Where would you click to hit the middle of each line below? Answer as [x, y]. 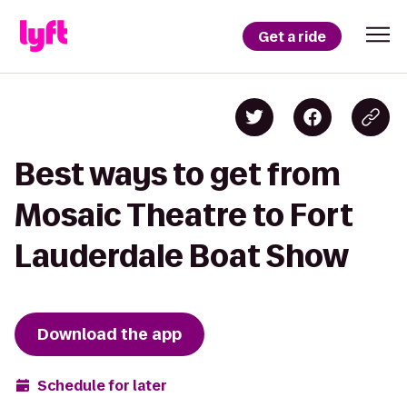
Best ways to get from [178, 174]
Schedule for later [102, 385]
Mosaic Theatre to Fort [184, 215]
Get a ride [292, 36]
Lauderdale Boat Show [182, 256]
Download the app [109, 334]
